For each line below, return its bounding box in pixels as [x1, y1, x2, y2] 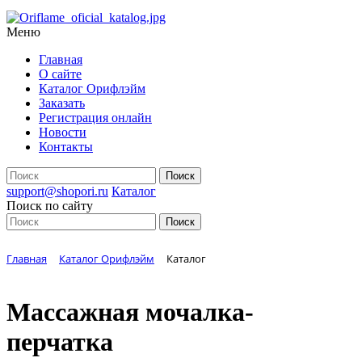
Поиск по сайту [6, 199, 93, 213]
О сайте [39, 67, 82, 81]
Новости [39, 125, 86, 139]
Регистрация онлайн [39, 111, 152, 124]
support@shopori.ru [6, 184, 108, 198]
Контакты [39, 140, 93, 154]
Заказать [39, 96, 85, 110]
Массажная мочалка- [6, 297, 254, 326]
